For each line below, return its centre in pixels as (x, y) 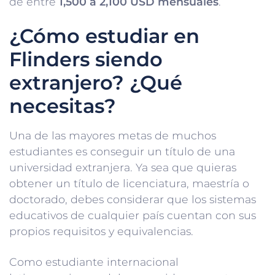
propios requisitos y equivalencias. (101, 231)
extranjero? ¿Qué (96, 82)
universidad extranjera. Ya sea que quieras (123, 167)
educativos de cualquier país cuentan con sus (133, 215)
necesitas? (63, 106)
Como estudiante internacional (94, 261)
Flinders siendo (86, 59)
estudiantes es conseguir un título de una (122, 151)
